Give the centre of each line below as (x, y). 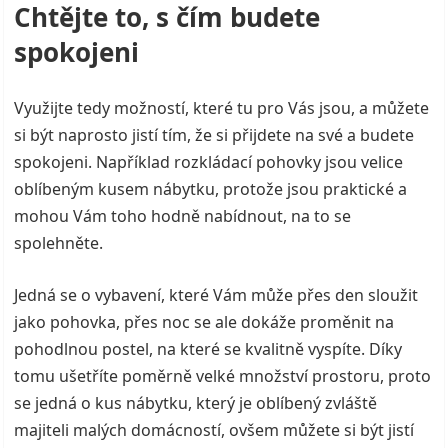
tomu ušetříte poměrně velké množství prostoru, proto (223, 375)
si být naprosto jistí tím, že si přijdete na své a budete (214, 134)
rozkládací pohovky (248, 161)
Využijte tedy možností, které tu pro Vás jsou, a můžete (222, 107)
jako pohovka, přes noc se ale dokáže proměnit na (204, 321)
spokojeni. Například (94, 161)
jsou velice (362, 161)
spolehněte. (59, 242)
